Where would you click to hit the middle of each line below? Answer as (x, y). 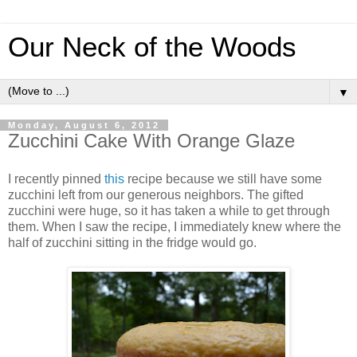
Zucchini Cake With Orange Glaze (151, 141)
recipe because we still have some (223, 178)
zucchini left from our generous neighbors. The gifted (156, 194)
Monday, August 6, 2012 (84, 125)
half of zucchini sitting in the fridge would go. (132, 242)
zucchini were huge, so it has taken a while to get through (169, 210)
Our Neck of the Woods (152, 47)
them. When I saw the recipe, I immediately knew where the (175, 226)
